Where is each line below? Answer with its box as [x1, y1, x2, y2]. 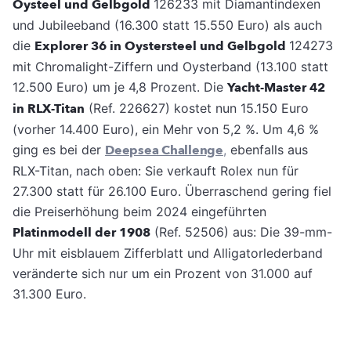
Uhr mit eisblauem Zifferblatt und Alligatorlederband [13, 245, 323, 262]
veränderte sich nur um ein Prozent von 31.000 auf [13, 266, 313, 282]
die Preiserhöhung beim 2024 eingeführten [13, 204, 266, 220]
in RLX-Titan [13, 100, 85, 118]
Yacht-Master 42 [227, 79, 325, 97]
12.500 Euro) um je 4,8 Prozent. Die [13, 79, 227, 96]
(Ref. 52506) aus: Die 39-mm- [150, 224, 332, 241]
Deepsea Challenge [105, 142, 223, 160]
